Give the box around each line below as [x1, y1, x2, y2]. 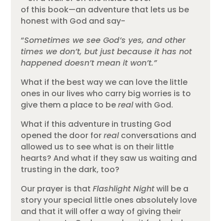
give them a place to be [21, 99, 118, 111]
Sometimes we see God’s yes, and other [24, 35, 186, 46]
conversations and [119, 130, 197, 142]
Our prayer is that [21, 183, 93, 195]
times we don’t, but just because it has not [21, 46, 192, 58]
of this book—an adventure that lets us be [21, 4, 189, 16]
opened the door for [21, 130, 104, 142]
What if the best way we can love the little [21, 76, 188, 88]
